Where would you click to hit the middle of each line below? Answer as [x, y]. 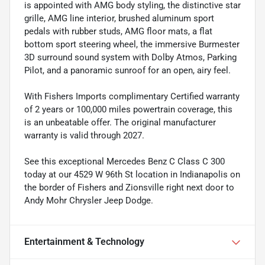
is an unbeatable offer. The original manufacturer [120, 122]
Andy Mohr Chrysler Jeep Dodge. [89, 200]
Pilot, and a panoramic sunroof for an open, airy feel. [127, 70]
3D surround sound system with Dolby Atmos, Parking [130, 57]
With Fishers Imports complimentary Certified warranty [132, 96]
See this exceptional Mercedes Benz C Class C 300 [125, 161]
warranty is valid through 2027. [84, 135]
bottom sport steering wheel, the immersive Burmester [132, 44]
